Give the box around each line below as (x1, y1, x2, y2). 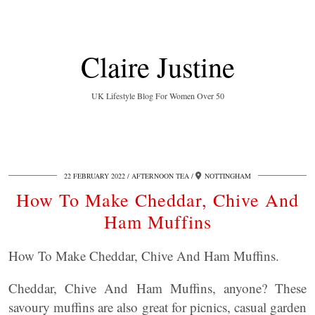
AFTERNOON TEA (131, 171, 189, 181)
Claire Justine (80, 47, 235, 85)
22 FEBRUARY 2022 (64, 171, 125, 181)
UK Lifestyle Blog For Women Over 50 (91, 90, 224, 101)
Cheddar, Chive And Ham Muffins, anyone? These (8, 279, 307, 297)
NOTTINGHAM (205, 171, 251, 181)
